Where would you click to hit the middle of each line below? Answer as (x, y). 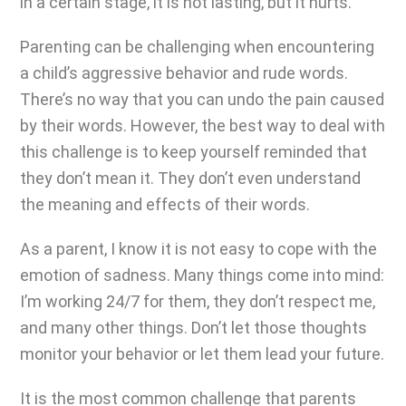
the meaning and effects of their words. (165, 204)
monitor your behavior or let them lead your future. (202, 354)
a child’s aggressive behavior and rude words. (184, 73)
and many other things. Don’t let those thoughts (193, 328)
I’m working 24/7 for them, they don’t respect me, (198, 301)
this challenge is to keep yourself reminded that (193, 152)
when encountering (302, 47)
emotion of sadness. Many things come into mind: (202, 275)
